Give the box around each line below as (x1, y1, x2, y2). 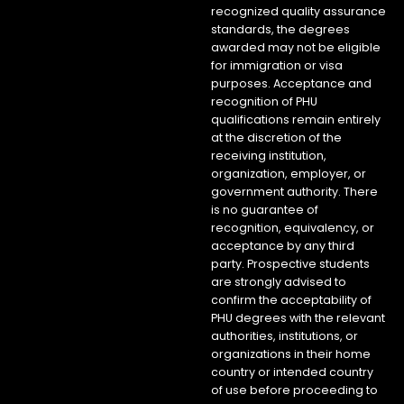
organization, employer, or (211, 165, 366, 181)
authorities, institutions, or (211, 327, 358, 344)
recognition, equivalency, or (211, 219, 374, 235)
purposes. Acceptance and (211, 75, 372, 91)
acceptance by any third (211, 237, 354, 253)
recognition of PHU (211, 93, 317, 109)
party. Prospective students (211, 255, 370, 271)
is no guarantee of (211, 201, 318, 217)
